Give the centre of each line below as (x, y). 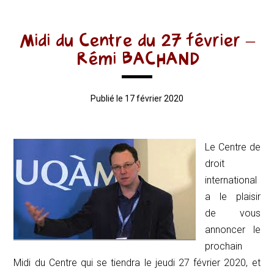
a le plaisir (233, 196)
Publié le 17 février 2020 (137, 98)
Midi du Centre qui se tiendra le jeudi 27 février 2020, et (137, 262)
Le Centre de (233, 147)
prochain (224, 246)
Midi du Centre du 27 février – (137, 40)
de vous (233, 213)
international (231, 180)
